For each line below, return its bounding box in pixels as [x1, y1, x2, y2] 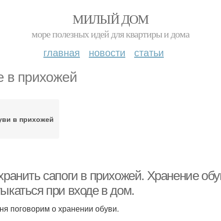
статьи [134, 45, 164, 59]
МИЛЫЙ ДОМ [73, 10, 148, 27]
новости [89, 45, 125, 59]
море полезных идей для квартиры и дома [32, 27, 189, 40]
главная [43, 45, 80, 59]
